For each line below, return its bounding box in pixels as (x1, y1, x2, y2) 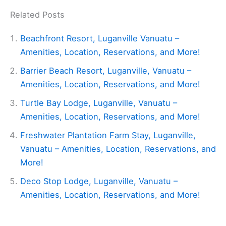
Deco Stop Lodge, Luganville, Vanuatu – (20, 176, 178, 187)
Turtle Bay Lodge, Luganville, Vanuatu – (20, 98, 177, 108)
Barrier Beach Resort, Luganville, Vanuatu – (20, 66, 191, 76)
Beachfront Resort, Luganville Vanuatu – (20, 33, 179, 44)
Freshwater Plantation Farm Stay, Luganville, (20, 130, 196, 141)
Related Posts (10, 10, 65, 20)
